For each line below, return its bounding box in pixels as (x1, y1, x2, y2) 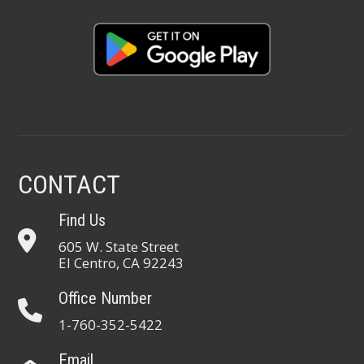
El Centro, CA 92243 (58, 253, 184, 272)
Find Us (58, 210, 106, 230)
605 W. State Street (58, 237, 180, 256)
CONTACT (18, 169, 121, 200)
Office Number (58, 288, 153, 308)
